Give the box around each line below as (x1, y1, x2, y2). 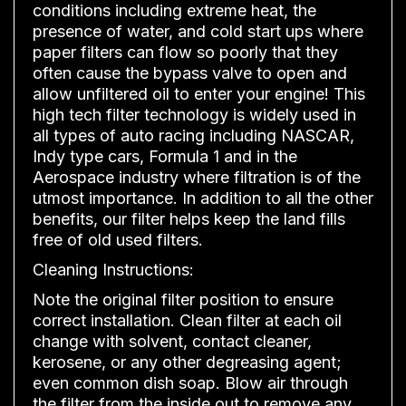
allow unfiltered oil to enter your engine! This (33, 83, 365, 103)
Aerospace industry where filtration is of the (33, 167, 361, 187)
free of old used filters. (33, 229, 203, 249)
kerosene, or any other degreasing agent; (33, 352, 342, 372)
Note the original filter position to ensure (33, 289, 333, 309)
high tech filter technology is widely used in (33, 104, 356, 124)
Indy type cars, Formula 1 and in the (33, 146, 297, 166)
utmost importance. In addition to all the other (33, 188, 373, 208)
